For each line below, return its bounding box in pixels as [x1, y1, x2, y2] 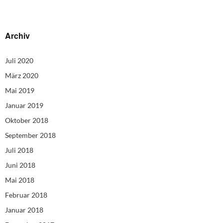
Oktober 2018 [5, 116, 48, 125]
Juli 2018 [5, 146, 33, 155]
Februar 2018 [5, 191, 47, 200]
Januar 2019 [5, 101, 43, 110]
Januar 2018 [5, 206, 43, 215]
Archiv [5, 30, 30, 42]
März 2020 [5, 71, 38, 80]
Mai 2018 [5, 176, 34, 185]
